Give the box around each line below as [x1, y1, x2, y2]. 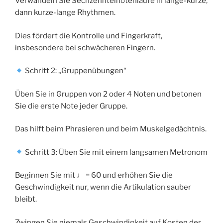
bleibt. [15, 195, 37, 204]
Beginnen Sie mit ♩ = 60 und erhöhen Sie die [15, 171, 173, 180]
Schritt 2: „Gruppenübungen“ [23, 66, 127, 76]
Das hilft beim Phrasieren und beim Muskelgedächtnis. [15, 124, 207, 134]
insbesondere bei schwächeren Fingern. [15, 43, 155, 52]
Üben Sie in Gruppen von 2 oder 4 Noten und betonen [15, 89, 202, 99]
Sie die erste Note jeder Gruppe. [15, 101, 127, 111]
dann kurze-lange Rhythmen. [15, 8, 115, 17]
